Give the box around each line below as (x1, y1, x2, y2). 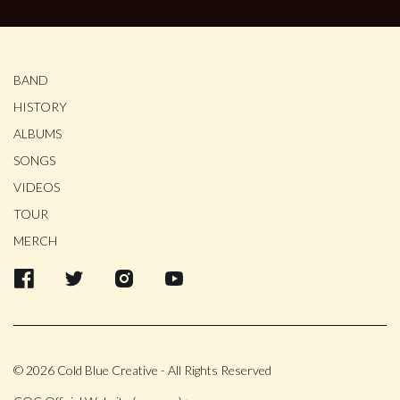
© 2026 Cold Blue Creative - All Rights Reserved (13, 362, 271, 378)
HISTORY (13, 98, 67, 114)
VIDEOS (13, 179, 60, 195)
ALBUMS (13, 125, 62, 141)
